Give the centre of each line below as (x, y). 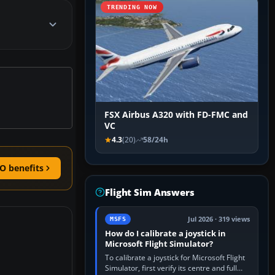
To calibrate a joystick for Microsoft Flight (175, 258)
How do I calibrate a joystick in (165, 234)
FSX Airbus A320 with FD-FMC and (176, 115)
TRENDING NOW (132, 7)
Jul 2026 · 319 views (219, 219)
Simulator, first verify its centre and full (171, 268)
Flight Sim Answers (150, 192)
